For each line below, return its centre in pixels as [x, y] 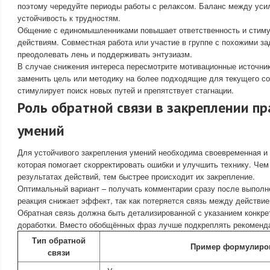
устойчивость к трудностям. [69, 18]
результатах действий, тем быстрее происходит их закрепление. [136, 176]
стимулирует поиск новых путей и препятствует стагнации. [126, 90]
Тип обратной [59, 240]
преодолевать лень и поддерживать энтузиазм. [105, 54]
